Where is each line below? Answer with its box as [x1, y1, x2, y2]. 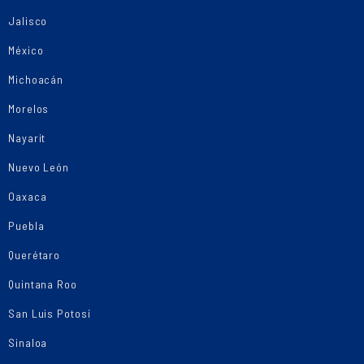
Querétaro [8, 248, 61, 262]
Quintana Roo [8, 277, 77, 291]
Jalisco [8, 14, 48, 28]
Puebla [8, 219, 45, 232]
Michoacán [8, 72, 64, 86]
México [8, 43, 44, 57]
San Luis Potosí [8, 306, 91, 320]
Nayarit [8, 131, 46, 145]
